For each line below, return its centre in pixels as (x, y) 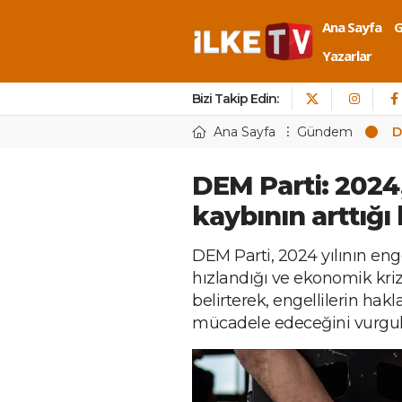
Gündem (325, 132)
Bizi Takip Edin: (235, 99)
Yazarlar (347, 56)
